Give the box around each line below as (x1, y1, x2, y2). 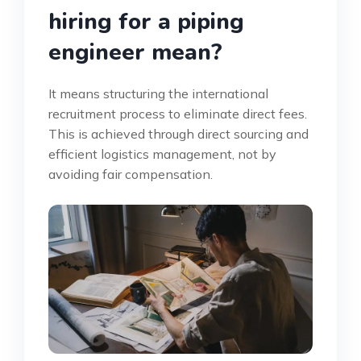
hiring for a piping (48, 6, 244, 38)
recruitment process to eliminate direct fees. (48, 106, 307, 122)
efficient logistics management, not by (48, 146, 276, 163)
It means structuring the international (48, 85, 268, 102)
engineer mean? (48, 37, 222, 68)
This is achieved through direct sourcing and (48, 126, 309, 143)
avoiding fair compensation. (48, 166, 213, 183)
